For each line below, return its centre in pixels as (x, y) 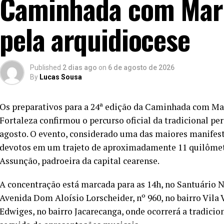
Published (45, 68)
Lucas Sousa (61, 77)
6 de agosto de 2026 (141, 68)
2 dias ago (80, 68)
